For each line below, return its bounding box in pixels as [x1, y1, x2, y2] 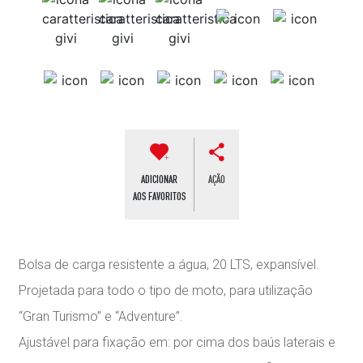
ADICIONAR [140, 173, 177, 186]
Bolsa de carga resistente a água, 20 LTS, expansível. [19, 257, 320, 273]
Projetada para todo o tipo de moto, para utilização [19, 283, 314, 299]
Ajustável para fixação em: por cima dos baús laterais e [19, 335, 336, 351]
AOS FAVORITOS [132, 190, 186, 203]
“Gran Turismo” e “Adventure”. [19, 309, 184, 325]
